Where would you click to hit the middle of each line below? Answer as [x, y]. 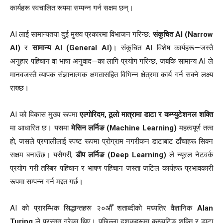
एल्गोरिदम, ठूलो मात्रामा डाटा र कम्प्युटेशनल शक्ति [146, 115]
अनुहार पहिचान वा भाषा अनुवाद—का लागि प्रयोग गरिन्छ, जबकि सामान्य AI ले [111, 61]
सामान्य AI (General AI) [72, 48]
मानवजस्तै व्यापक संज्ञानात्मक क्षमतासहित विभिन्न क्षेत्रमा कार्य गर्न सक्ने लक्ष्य [111, 75]
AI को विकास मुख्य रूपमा [45, 115]
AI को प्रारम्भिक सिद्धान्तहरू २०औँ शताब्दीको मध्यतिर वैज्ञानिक [104, 208]
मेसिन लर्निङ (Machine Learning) [124, 128]
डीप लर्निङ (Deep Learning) [121, 155]
